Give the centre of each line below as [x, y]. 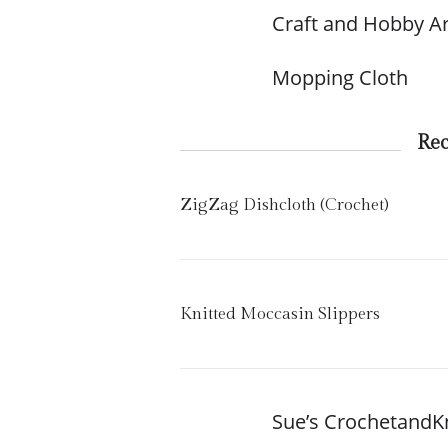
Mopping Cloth [340, 77]
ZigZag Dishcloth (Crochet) [284, 205]
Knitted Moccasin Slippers [280, 314]
